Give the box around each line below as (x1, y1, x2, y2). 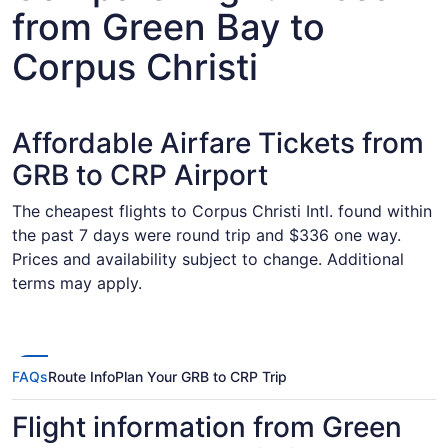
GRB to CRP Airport (12, 158, 268, 192)
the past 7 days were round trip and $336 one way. (12, 225, 401, 245)
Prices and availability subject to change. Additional (12, 249, 404, 269)
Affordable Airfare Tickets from (12, 126, 424, 160)
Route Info (48, 368, 115, 385)
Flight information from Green (12, 410, 402, 444)
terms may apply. (12, 273, 142, 293)
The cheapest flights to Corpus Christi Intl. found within (12, 201, 432, 221)
